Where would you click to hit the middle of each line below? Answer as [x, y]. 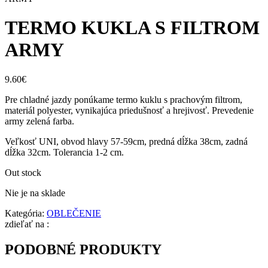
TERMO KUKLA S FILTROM [132, 28]
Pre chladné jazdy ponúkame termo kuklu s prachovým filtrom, [124, 99]
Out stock [23, 172]
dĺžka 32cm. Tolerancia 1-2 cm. [64, 152]
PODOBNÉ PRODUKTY [83, 249]
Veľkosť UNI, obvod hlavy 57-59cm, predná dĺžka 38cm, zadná [126, 141]
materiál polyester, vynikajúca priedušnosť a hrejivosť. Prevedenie [129, 110]
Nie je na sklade [35, 193]
